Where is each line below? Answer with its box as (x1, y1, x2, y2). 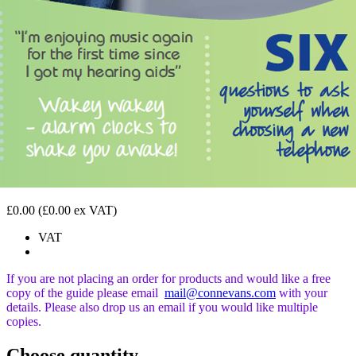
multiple (277, 300, 318, 314)
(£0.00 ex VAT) (38, 203, 117, 217)
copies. (6, 314, 41, 328)
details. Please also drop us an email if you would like (6, 300, 274, 314)
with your (279, 285, 327, 300)
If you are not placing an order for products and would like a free (6, 271, 331, 285)
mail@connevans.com (164, 285, 276, 300)
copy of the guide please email (6, 285, 161, 300)
